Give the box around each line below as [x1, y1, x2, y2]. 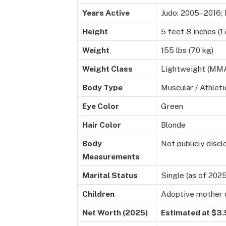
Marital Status [82, 171, 138, 180]
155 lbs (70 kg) [161, 45, 213, 55]
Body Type [82, 83, 123, 92]
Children [82, 189, 115, 199]
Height [82, 27, 108, 36]
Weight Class [82, 64, 133, 74]
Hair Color [82, 120, 121, 130]
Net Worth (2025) [82, 208, 148, 217]
